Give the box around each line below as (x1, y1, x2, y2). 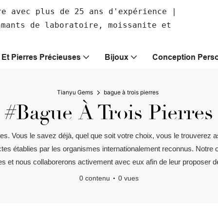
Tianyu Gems (57, 89, 93, 96)
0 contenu (79, 174, 110, 182)
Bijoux (105, 53, 128, 61)
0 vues (118, 174, 139, 182)
